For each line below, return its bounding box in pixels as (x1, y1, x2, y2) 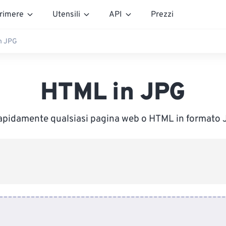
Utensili (52, 9, 80, 20)
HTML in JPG (40, 78, 186, 108)
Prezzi (151, 9, 174, 20)
